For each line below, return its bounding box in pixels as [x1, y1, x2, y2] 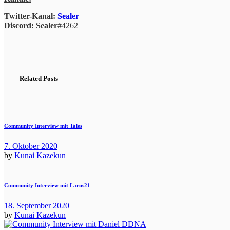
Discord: [4, 21, 34, 30]
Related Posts [20, 74, 58, 82]
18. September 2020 [4, 201, 69, 210]
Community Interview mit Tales [4, 122, 82, 129]
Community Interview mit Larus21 [4, 182, 90, 188]
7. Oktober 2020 [4, 141, 57, 150]
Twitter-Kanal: [4, 11, 57, 21]
